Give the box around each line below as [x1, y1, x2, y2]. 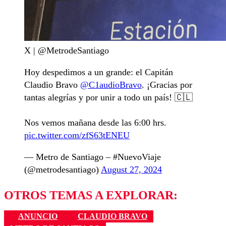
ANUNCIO [18, 211, 58, 220]
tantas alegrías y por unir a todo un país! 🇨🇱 [24, 92, 193, 102]
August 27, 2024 [101, 164, 162, 175]
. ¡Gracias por [142, 79, 192, 90]
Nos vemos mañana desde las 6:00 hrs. [24, 117, 166, 128]
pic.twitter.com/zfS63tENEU [24, 130, 130, 140]
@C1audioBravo [80, 79, 142, 90]
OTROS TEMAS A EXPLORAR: [4, 188, 178, 202]
